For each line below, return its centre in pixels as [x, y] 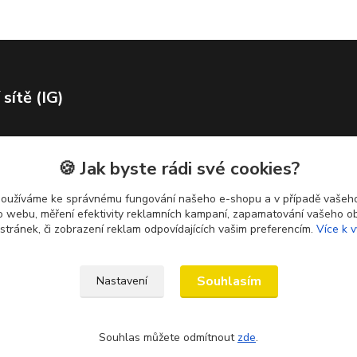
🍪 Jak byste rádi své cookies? [178, 169]
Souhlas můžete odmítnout [168, 337]
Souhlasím [229, 281]
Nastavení [122, 281]
